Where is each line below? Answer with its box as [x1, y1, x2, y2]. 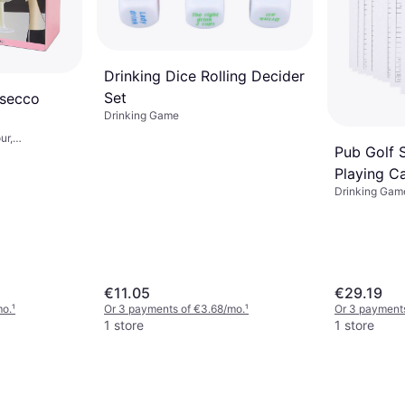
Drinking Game [104, 108, 179, 122]
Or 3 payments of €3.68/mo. [104, 302, 245, 316]
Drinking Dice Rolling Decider [104, 66, 305, 85]
